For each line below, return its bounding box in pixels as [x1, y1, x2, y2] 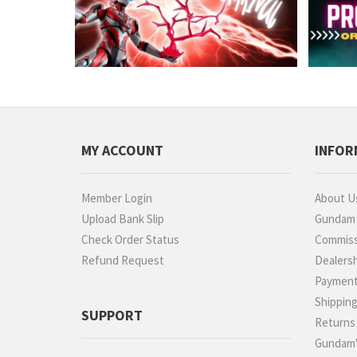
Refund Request [81, 253, 164, 269]
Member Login [81, 190, 152, 206]
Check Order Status [81, 232, 179, 248]
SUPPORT [81, 306, 143, 325]
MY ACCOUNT [81, 141, 163, 160]
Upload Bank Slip [81, 211, 164, 227]
